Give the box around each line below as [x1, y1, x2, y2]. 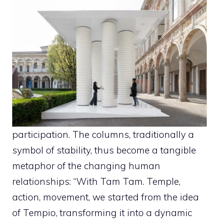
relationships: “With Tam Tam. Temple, [12, 175, 180, 187]
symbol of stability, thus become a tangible [12, 144, 196, 156]
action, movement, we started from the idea [12, 191, 199, 203]
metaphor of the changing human [12, 159, 160, 172]
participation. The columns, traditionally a [12, 128, 194, 140]
